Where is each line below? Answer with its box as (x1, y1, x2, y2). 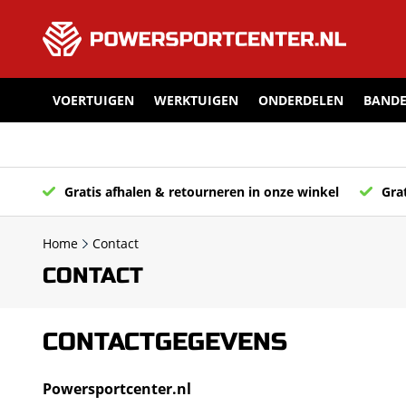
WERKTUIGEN (154, 92, 238, 110)
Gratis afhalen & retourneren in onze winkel (64, 183, 339, 200)
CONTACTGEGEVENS (43, 327, 287, 357)
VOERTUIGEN (53, 92, 134, 110)
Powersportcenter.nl (43, 379, 191, 399)
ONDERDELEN (258, 92, 343, 110)
